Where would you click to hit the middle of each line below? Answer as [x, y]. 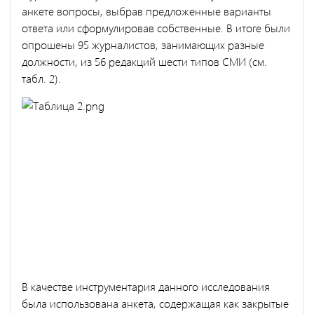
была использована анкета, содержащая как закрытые [155, 303]
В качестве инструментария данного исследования [146, 286]
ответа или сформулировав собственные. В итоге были [156, 27]
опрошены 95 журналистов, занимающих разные [143, 44]
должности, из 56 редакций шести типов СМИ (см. [144, 61]
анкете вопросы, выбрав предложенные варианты [146, 11]
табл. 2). [41, 78]
